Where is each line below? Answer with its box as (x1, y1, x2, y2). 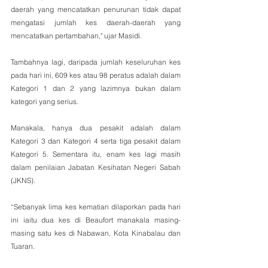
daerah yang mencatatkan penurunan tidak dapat (11, 4, 181, 14)
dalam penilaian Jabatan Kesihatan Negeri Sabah (11, 162, 181, 172)
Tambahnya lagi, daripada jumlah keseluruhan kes (11, 57, 181, 66)
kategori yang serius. (11, 96, 80, 106)
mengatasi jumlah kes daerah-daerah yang (11, 17, 181, 27)
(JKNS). (11, 175, 35, 185)
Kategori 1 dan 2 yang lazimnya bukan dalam (11, 83, 181, 93)
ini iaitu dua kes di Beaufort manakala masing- (11, 215, 181, 224)
